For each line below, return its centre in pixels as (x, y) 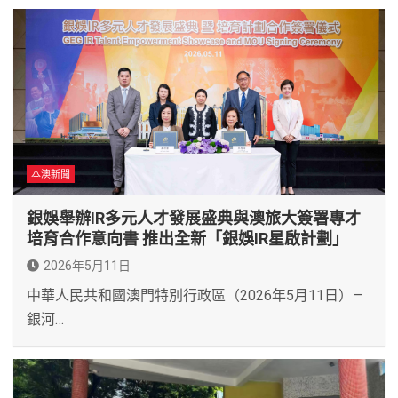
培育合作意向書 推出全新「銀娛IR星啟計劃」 (187, 238)
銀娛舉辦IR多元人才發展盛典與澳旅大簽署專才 (194, 218)
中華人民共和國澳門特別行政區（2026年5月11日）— (195, 295)
